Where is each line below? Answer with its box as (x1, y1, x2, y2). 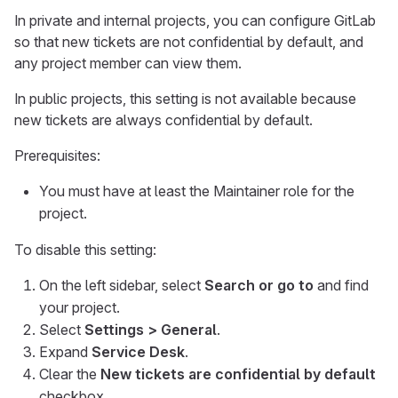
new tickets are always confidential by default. (14, 111, 313, 129)
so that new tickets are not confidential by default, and (14, 33, 363, 51)
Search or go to (204, 276, 314, 294)
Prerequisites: (14, 147, 100, 164)
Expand (39, 343, 92, 361)
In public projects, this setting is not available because (14, 90, 356, 107)
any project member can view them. (14, 54, 242, 72)
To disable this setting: (14, 241, 156, 259)
